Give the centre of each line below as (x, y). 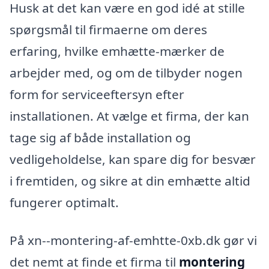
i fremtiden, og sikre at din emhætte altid (130, 180)
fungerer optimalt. (64, 202)
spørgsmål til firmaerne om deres (108, 29)
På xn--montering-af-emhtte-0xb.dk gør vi (133, 240)
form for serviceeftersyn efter (97, 94)
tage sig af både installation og (100, 137)
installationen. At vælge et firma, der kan (129, 116)
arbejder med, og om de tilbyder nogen (126, 72)
